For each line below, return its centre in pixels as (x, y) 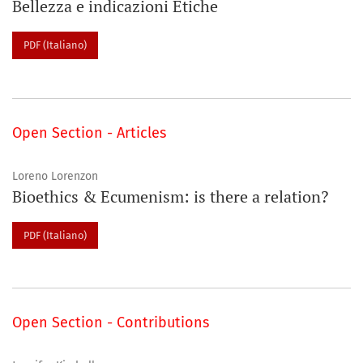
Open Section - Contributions (111, 323)
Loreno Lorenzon (55, 176)
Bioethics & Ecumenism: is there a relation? (170, 196)
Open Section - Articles (89, 132)
